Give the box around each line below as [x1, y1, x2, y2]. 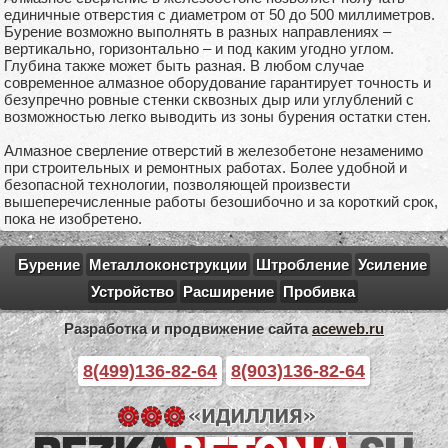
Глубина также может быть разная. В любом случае [4, 56, 364, 74]
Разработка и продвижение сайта [64, 320, 312, 337]
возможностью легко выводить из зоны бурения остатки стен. [4, 107, 431, 125]
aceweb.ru [312, 320, 384, 337]
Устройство [90, 283, 174, 300]
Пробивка [282, 283, 355, 300]
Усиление [358, 256, 427, 273]
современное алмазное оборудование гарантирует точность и [4, 73, 431, 91]
